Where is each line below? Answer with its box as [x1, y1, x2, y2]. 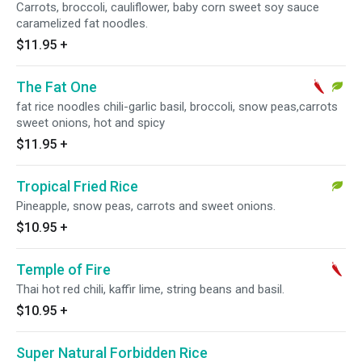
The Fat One [16, 78, 97, 95]
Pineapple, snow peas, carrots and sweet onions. [16, 199, 276, 213]
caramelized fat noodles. [16, 16, 148, 31]
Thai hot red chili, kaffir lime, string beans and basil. [16, 282, 284, 297]
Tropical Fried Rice [16, 178, 138, 195]
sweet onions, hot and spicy [16, 116, 165, 130]
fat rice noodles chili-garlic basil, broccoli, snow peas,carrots [16, 99, 338, 114]
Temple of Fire [16, 261, 111, 278]
